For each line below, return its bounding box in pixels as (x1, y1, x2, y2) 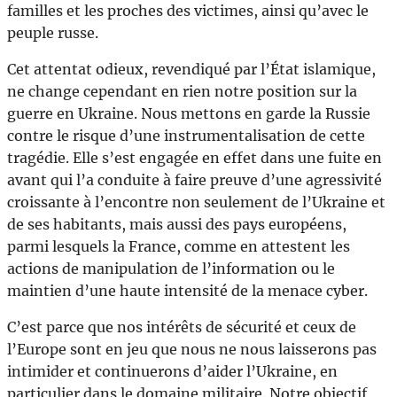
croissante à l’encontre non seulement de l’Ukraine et (7, 192, 385, 211)
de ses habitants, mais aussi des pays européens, (7, 214, 346, 233)
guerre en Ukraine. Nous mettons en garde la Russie (7, 104, 370, 122)
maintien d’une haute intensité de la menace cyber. (7, 281, 368, 300)
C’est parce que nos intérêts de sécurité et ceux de (7, 317, 356, 336)
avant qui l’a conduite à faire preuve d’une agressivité (7, 170, 382, 189)
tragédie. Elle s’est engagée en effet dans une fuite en (7, 148, 382, 167)
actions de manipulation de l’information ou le (7, 259, 335, 277)
